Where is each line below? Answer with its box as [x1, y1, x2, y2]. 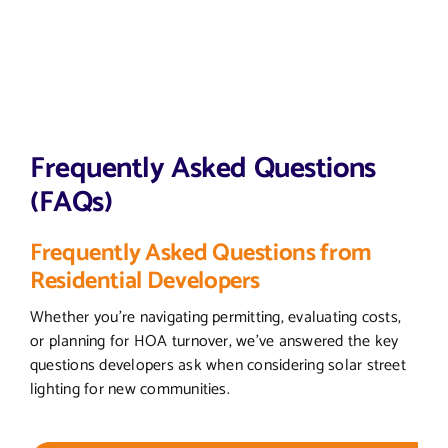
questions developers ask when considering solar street [29, 351, 406, 379]
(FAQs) [29, 178, 113, 227]
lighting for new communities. [29, 375, 230, 403]
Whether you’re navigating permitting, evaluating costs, [29, 303, 402, 331]
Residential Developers [29, 261, 261, 301]
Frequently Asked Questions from [29, 233, 372, 273]
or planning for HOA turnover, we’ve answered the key [29, 327, 399, 355]
